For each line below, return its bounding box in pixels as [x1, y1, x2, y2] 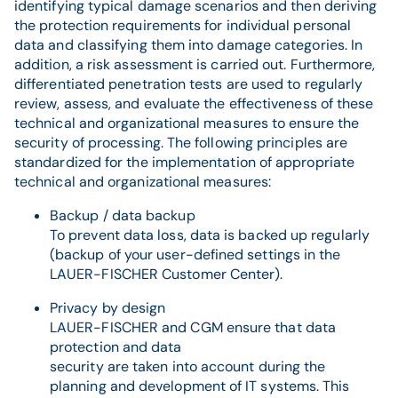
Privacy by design [50, 298, 166, 317]
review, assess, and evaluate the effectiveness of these [14, 94, 374, 113]
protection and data [50, 338, 186, 356]
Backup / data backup [50, 206, 195, 225]
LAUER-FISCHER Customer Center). [50, 265, 283, 283]
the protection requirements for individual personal [14, 16, 352, 35]
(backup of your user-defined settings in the [50, 245, 341, 264]
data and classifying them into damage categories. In [14, 36, 363, 54]
